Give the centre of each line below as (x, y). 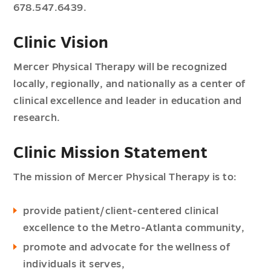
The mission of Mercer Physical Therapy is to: (125, 178)
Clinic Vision (61, 43)
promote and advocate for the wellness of (127, 248)
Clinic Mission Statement (111, 153)
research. (37, 118)
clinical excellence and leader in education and (128, 101)
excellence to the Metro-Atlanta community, (134, 228)
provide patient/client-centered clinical (121, 211)
